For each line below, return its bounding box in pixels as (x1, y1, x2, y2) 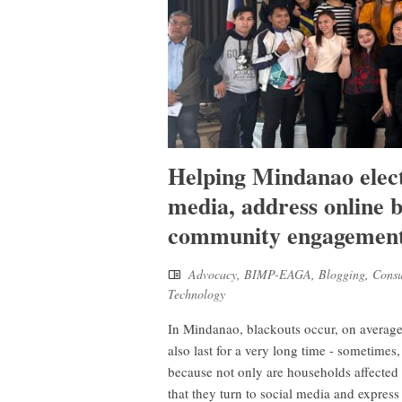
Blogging (319, 265, 365, 283)
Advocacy (188, 265, 237, 283)
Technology (168, 284, 225, 302)
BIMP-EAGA (244, 265, 311, 283)
